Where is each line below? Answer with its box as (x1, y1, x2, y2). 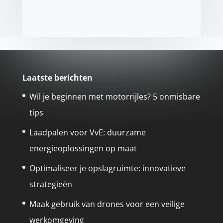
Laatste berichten (22, 72, 93, 84)
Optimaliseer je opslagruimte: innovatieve (29, 163, 186, 174)
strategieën (29, 179, 72, 190)
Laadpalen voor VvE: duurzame (29, 127, 146, 138)
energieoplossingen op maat (29, 143, 137, 154)
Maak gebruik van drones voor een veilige (29, 199, 185, 210)
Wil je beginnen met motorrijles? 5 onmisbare (29, 91, 200, 103)
